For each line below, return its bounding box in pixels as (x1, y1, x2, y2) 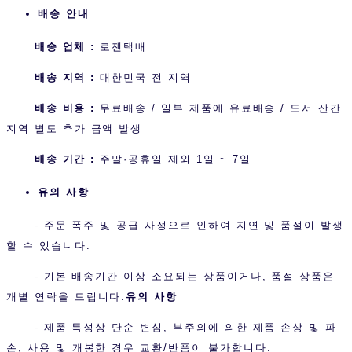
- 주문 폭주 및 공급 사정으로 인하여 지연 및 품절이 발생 (34, 219, 345, 232)
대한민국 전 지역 (100, 71, 192, 84)
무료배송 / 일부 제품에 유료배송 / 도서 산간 (100, 102, 343, 115)
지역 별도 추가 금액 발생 (6, 123, 143, 135)
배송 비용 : (6, 102, 101, 115)
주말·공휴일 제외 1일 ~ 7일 (100, 153, 251, 166)
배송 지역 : (6, 71, 101, 84)
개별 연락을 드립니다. (6, 291, 126, 303)
